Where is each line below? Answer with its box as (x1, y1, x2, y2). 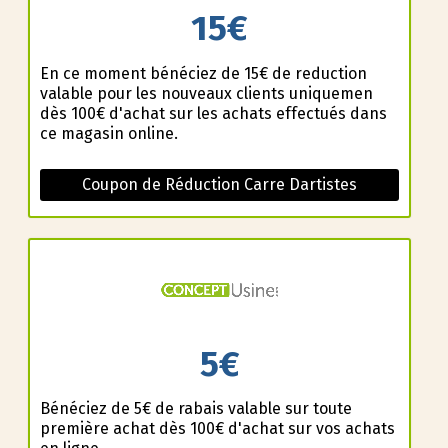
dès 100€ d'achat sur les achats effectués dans (39, 103, 387, 123)
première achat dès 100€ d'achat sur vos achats (39, 419, 395, 439)
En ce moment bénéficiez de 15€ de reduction (39, 63, 367, 83)
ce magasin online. (39, 123, 178, 143)
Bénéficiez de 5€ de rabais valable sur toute (39, 399, 352, 419)
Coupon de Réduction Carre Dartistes (82, 174, 357, 194)
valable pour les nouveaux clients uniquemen (39, 83, 373, 103)
